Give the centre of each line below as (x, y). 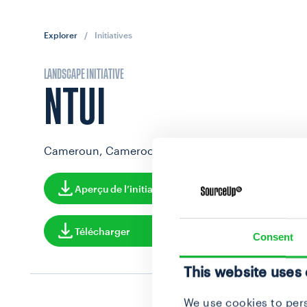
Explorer (61, 35)
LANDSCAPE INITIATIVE (84, 75)
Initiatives (113, 35)
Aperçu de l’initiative (122, 188)
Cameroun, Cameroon (102, 150)
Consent (273, 237)
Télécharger (102, 231)
